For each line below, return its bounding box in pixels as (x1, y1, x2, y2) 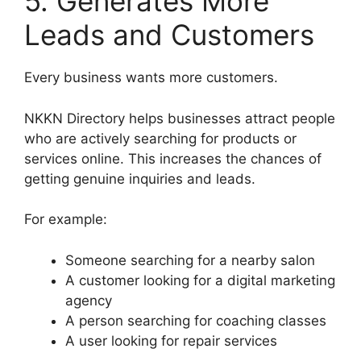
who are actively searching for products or (24, 130, 297, 147)
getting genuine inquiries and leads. (24, 170, 255, 187)
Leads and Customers (24, 18, 314, 52)
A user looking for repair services (65, 332, 277, 349)
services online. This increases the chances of (24, 150, 322, 167)
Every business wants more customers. (24, 69, 278, 86)
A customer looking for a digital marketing (65, 272, 335, 288)
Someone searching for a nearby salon (65, 251, 315, 268)
